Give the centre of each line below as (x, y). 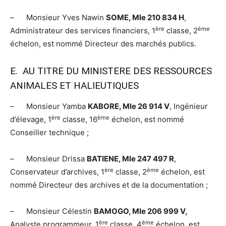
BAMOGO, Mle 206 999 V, (141, 211)
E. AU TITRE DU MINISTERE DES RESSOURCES (111, 71)
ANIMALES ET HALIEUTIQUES (74, 86)
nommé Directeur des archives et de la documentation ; (109, 185)
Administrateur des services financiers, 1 (83, 31)
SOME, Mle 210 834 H (145, 18)
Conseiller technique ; (49, 133)
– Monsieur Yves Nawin (58, 18)
